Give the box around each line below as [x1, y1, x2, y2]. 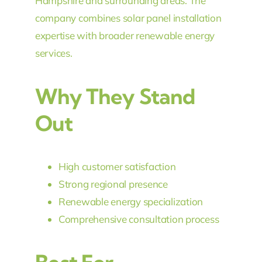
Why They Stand [35, 83, 195, 110]
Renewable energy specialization [58, 195, 204, 208]
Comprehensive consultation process [58, 213, 219, 226]
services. [35, 47, 73, 60]
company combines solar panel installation [35, 12, 222, 25]
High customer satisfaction [58, 160, 176, 173]
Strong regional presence [58, 178, 168, 191]
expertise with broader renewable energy [35, 29, 215, 42]
